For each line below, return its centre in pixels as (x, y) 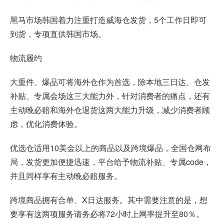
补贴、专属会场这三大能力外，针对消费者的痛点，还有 (110, 95)
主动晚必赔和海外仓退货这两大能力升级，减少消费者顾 (110, 109)
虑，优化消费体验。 (46, 123)
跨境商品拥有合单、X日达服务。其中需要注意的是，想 (109, 199)
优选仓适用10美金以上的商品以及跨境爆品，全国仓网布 (110, 147)
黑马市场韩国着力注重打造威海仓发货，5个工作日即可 (108, 19)
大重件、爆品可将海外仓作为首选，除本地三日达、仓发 (110, 81)
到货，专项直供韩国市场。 (58, 33)
